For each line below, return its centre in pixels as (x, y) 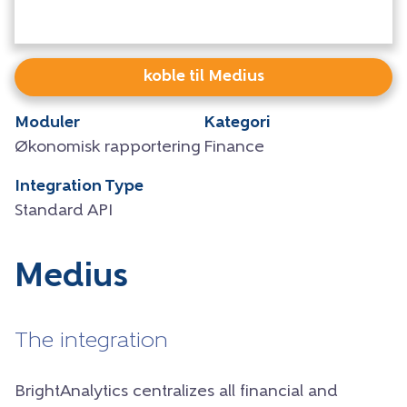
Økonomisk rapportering (108, 147)
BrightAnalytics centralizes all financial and (176, 392)
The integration (91, 341)
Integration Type (79, 186)
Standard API (64, 211)
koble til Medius (203, 76)
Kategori (237, 123)
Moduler (47, 123)
